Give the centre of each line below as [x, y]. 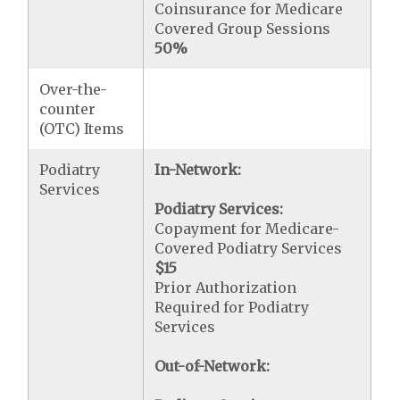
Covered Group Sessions [243, 29]
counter [68, 109]
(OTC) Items [82, 129]
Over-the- [74, 89]
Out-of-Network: [212, 366]
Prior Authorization [226, 287]
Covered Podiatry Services [249, 248]
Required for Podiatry [232, 307]
